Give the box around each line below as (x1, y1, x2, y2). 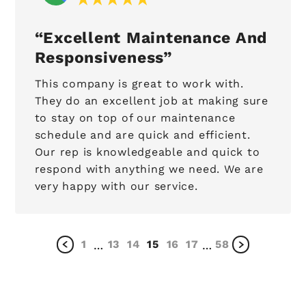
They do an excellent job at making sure (34, 94, 268, 108)
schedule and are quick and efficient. (34, 128, 251, 142)
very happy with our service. (34, 180, 198, 193)
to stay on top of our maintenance (34, 111, 236, 125)
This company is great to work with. (34, 77, 244, 91)
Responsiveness (34, 48, 164, 67)
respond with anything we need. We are (34, 163, 264, 176)
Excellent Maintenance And (43, 28, 268, 47)
